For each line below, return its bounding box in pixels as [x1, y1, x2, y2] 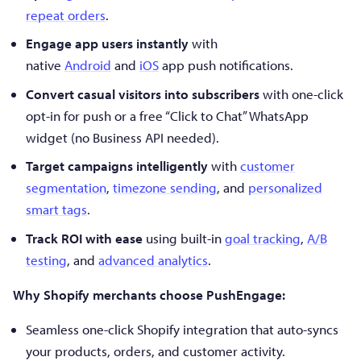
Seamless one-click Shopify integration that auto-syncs [26, 320, 338, 338]
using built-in [143, 229, 225, 247]
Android [64, 56, 111, 74]
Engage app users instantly [26, 35, 189, 52]
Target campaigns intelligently [26, 157, 208, 175]
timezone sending [113, 179, 217, 197]
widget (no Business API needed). [26, 128, 219, 146]
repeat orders [26, 6, 106, 23]
